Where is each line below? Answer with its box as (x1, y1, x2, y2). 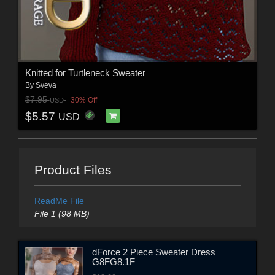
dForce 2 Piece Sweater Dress (91, 246, 215, 257)
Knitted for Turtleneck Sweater (25, 67, 145, 78)
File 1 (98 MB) (34, 209, 90, 219)
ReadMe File (34, 196, 84, 206)
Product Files (34, 163, 112, 177)
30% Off (70, 96, 97, 105)
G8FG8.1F (91, 256, 135, 267)
